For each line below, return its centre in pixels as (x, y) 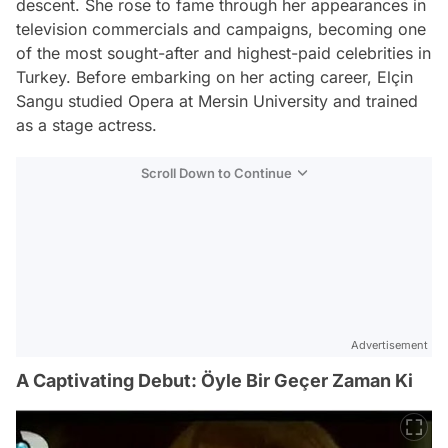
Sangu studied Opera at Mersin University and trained (217, 101)
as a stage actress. (86, 125)
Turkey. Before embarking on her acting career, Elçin (214, 77)
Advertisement (389, 345)
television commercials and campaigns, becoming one (221, 29)
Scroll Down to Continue (216, 173)
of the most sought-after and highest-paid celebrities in (223, 53)
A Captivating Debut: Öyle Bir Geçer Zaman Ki (214, 380)
